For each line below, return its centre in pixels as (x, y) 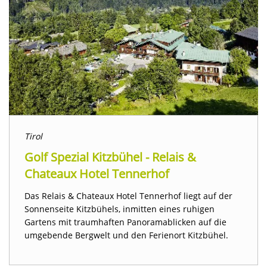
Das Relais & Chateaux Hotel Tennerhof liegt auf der (128, 196)
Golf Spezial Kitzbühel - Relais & (110, 157)
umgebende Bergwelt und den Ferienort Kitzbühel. (126, 235)
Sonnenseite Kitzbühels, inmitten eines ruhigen (119, 209)
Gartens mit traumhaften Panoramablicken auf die (125, 222)
